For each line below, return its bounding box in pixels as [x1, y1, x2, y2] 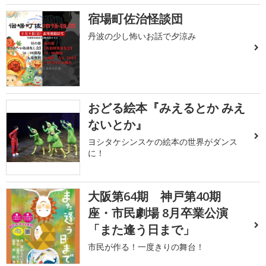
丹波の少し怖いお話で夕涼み [88, 30, 197, 42]
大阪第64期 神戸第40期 [88, 188, 233, 205]
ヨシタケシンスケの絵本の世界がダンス [88, 135, 238, 147]
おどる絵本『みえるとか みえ [88, 99, 246, 116]
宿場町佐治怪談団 [88, 11, 183, 27]
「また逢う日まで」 [88, 221, 195, 238]
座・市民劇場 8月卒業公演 [88, 205, 229, 221]
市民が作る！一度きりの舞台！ [88, 241, 205, 253]
